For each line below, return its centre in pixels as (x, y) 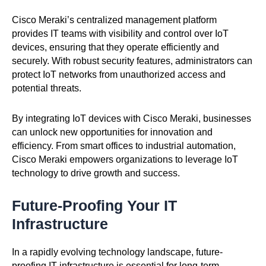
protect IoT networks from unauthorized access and (119, 74)
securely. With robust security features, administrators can (132, 61)
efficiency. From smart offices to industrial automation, (124, 145)
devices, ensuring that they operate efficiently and (115, 47)
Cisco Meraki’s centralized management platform (114, 20)
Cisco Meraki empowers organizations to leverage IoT (125, 159)
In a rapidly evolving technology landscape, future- (117, 252)
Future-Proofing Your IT (94, 205)
